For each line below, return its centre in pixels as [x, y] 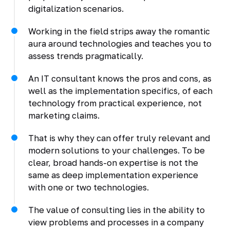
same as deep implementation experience [113, 175]
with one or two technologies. [88, 187]
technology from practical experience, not [115, 103]
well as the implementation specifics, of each [120, 91]
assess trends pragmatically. [85, 56]
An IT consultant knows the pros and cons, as [120, 78]
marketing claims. [64, 115]
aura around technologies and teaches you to [120, 43]
